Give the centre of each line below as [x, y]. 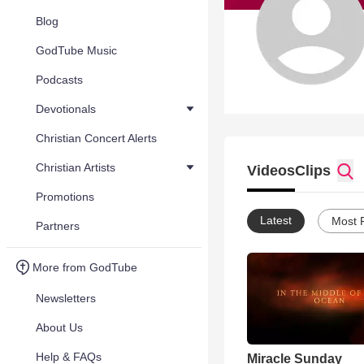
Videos [271, 171]
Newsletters [66, 298]
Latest [276, 220]
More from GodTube [85, 267]
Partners [58, 226]
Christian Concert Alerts [96, 138]
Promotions [65, 197]
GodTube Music [76, 50]
